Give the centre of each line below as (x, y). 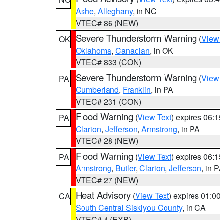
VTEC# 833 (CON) (109, 62)
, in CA (194, 207)
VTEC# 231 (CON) (109, 101)
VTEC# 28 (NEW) (107, 141)
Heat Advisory (103, 195)
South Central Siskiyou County (129, 207)
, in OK (162, 50)
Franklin (137, 90)
